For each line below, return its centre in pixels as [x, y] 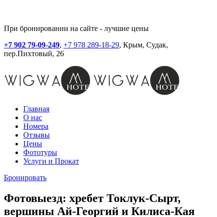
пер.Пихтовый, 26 [34, 54]
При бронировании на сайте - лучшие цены [76, 28]
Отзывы [37, 135]
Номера [36, 126]
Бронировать [25, 178]
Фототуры [40, 152]
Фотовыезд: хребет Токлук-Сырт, [92, 198]
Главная [36, 109]
